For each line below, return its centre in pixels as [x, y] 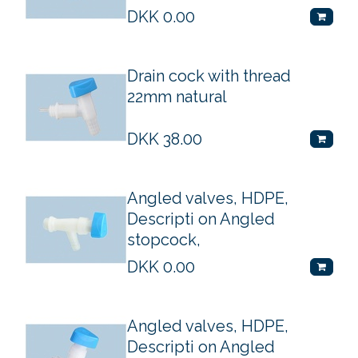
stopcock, [164, 240]
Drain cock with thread [209, 76]
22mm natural [177, 97]
